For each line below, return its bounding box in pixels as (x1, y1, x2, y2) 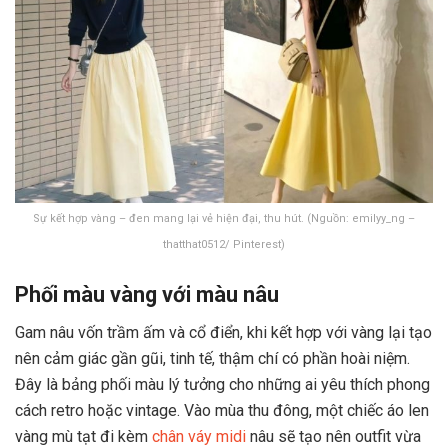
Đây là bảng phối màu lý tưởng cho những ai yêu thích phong (15, 375, 430, 395)
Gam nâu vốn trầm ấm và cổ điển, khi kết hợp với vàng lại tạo (15, 323, 432, 343)
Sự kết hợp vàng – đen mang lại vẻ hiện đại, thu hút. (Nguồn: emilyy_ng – (33, 212, 415, 225)
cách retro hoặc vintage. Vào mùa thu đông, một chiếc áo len (15, 401, 429, 421)
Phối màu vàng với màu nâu (15, 281, 279, 307)
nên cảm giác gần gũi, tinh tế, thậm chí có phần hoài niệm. (15, 349, 410, 369)
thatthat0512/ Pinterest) (163, 238, 285, 251)
